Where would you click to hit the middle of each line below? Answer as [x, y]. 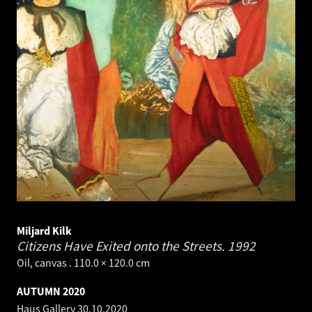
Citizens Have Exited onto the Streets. [122, 246]
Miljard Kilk [44, 231]
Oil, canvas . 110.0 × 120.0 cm [83, 263]
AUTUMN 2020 [51, 291]
